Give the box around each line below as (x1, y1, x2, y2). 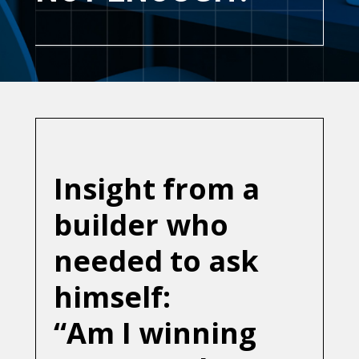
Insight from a (54, 169, 260, 209)
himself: (54, 277, 171, 317)
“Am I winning (54, 313, 256, 353)
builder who (54, 205, 228, 245)
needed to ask (54, 241, 259, 281)
